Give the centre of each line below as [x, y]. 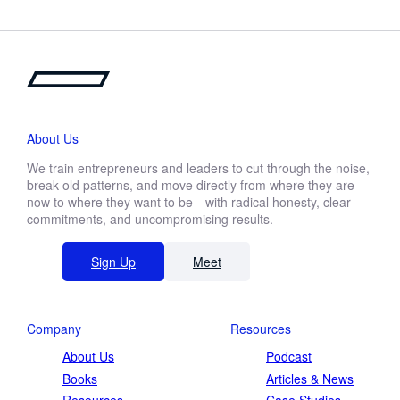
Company [54, 329]
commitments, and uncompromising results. [150, 219]
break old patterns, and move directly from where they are [191, 185]
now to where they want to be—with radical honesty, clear [189, 202]
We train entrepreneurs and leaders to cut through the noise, [198, 168]
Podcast [289, 357]
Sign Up [113, 262]
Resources [261, 329]
